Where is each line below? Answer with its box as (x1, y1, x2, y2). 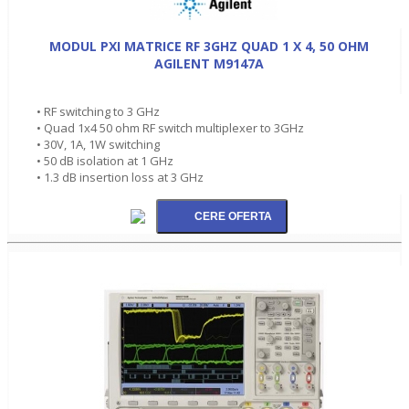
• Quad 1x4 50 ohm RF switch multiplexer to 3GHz (37, 119, 304, 136)
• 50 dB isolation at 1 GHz (37, 152, 173, 169)
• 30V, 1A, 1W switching (37, 135, 160, 152)
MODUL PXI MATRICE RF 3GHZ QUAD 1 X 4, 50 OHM (49, 37, 369, 55)
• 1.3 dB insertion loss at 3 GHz (37, 168, 204, 185)
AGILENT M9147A (154, 54, 264, 72)
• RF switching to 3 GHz (37, 102, 160, 120)
